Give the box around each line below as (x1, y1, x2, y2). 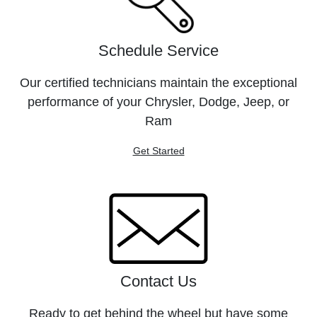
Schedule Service (98, 42, 219, 59)
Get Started (132, 145, 185, 156)
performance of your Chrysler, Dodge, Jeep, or (28, 95, 289, 109)
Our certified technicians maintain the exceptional (20, 76, 297, 90)
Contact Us (120, 272, 197, 290)
